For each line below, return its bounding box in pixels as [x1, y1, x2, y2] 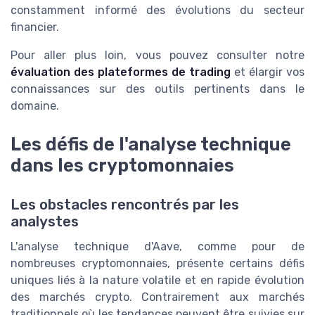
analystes [11, 212, 79, 230]
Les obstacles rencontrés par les [11, 195, 239, 213]
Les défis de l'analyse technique [11, 133, 291, 155]
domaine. [11, 99, 59, 113]
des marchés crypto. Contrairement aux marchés [11, 290, 304, 304]
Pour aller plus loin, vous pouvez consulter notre [11, 49, 304, 63]
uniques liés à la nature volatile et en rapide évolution [11, 273, 304, 287]
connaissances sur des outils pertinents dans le [11, 82, 304, 96]
